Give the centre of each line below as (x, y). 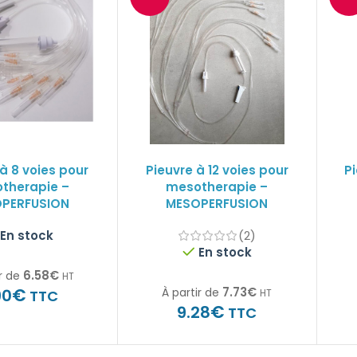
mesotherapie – (217, 187)
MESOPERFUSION (217, 204)
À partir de (191, 292)
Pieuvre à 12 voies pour (217, 170)
